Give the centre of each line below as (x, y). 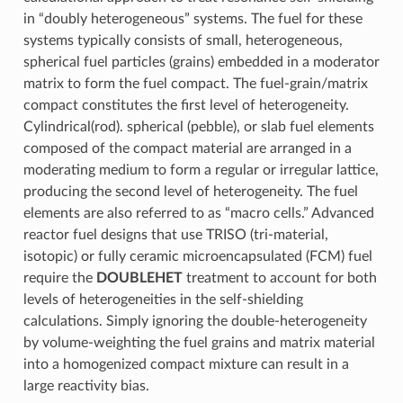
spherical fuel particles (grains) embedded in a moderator (201, 62)
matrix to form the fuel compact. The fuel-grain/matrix (195, 83)
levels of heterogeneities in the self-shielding (163, 299)
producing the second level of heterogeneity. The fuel (190, 191)
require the (59, 278)
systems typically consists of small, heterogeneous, (183, 40)
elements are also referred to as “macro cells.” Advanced (198, 213)
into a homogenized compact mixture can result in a (186, 364)
